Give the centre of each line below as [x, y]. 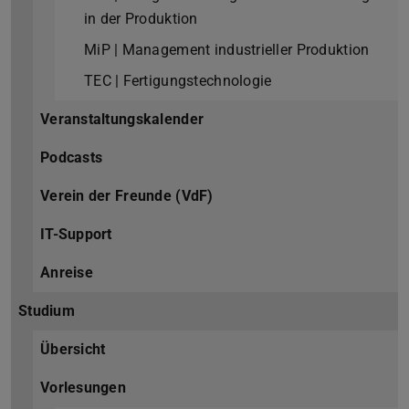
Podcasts [72, 158]
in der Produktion [141, 19]
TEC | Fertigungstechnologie [178, 81]
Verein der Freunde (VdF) [127, 196]
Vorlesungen [84, 388]
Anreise [67, 273]
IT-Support [76, 235]
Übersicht [73, 350]
